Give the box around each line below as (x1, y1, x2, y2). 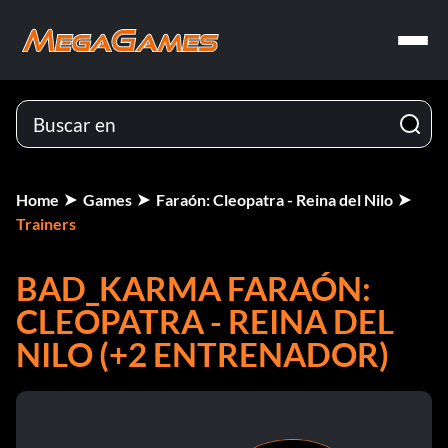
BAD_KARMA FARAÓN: (16, 268, 371, 308)
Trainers (16, 214, 76, 233)
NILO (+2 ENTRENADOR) (16, 334, 389, 374)
